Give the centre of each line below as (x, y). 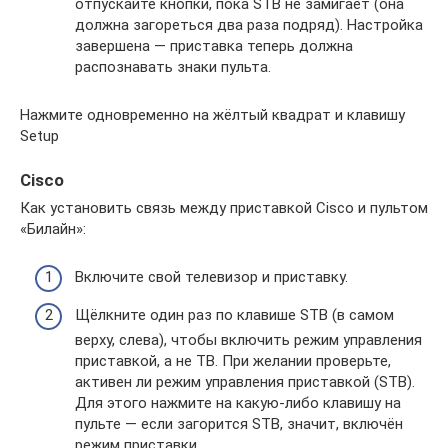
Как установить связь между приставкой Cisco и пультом (224, 207)
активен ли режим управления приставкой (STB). (245, 381)
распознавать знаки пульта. (173, 66)
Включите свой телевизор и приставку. (211, 277)
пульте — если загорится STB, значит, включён (239, 423)
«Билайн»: (53, 228)
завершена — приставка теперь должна (214, 45)
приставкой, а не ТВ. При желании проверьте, (233, 360)
